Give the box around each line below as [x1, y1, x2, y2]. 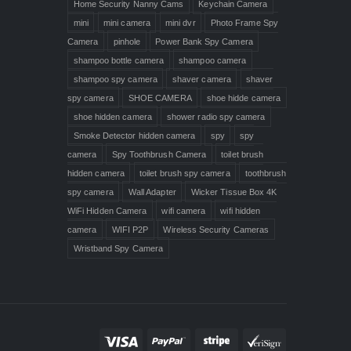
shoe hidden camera [73, 111, 152, 121]
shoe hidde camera [206, 92, 281, 103]
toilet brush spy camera [139, 168, 230, 178]
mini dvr [165, 17, 196, 27]
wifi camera [161, 205, 206, 215]
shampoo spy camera [73, 74, 157, 84]
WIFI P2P [111, 224, 149, 234]
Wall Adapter [128, 186, 176, 197]
